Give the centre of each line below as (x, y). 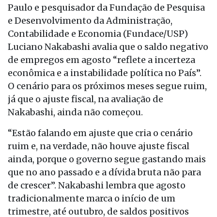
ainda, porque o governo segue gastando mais (107, 159)
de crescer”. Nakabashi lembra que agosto (97, 185)
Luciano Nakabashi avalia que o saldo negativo (108, 47)
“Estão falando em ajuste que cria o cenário (100, 133)
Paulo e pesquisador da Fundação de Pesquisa (106, 8)
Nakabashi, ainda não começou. (75, 112)
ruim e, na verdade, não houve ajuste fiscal (99, 146)
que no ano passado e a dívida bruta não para (104, 172)
